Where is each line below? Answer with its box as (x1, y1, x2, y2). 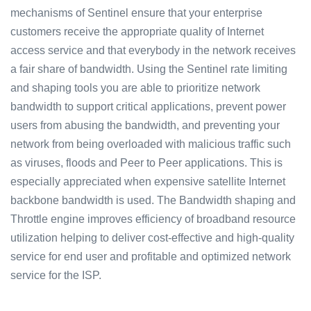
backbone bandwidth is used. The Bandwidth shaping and (10, 194, 296, 206)
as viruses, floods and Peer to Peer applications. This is (10, 157, 283, 169)
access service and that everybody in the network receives (10, 44, 296, 56)
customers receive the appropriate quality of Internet (10, 26, 264, 37)
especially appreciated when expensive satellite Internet (10, 176, 285, 187)
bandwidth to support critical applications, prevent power (10, 101, 286, 112)
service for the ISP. (10, 269, 101, 281)
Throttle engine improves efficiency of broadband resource (10, 213, 296, 225)
